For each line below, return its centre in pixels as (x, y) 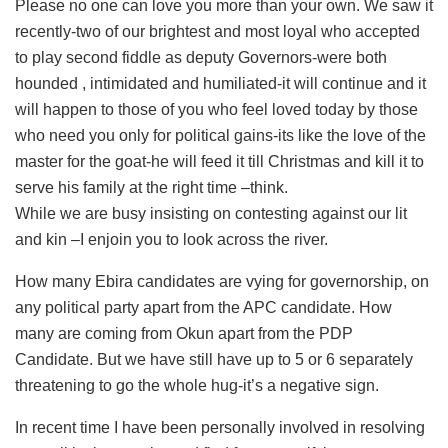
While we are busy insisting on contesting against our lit (211, 213)
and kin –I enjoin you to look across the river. (171, 239)
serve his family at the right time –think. (151, 187)
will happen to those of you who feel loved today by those (216, 109)
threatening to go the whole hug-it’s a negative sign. (197, 385)
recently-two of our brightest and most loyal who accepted (217, 31)
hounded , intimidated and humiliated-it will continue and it (220, 83)
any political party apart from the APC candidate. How (203, 307)
